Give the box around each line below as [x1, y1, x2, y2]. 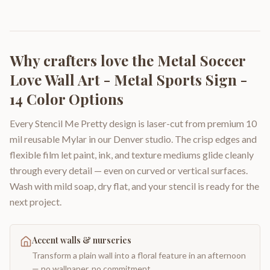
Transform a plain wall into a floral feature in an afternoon [32, 250, 246, 260]
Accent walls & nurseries [32, 234, 131, 246]
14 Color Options [10, 89, 124, 108]
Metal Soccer [157, 50, 245, 70]
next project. [10, 195, 61, 207]
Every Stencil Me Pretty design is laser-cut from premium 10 [10, 117, 257, 129]
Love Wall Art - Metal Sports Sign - [10, 69, 247, 89]
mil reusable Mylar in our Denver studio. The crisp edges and [10, 133, 257, 145]
